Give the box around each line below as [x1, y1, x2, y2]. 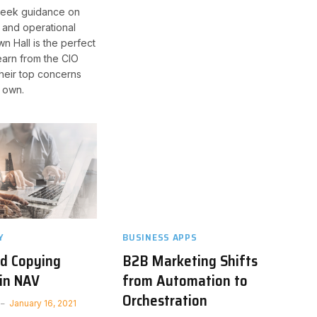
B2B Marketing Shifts [122, 248, 258, 272]
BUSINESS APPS [122, 229, 197, 245]
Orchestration [122, 288, 208, 312]
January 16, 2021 [8, 297, 76, 309]
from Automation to [122, 268, 248, 292]
